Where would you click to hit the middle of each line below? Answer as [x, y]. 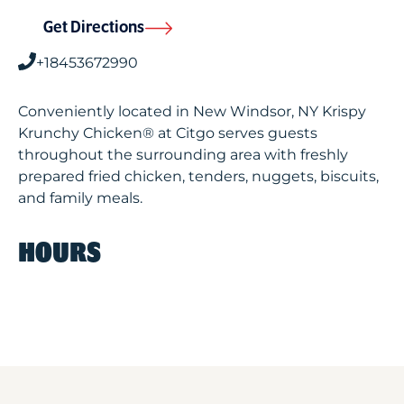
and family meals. [80, 198]
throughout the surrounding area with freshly [183, 155]
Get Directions [94, 28]
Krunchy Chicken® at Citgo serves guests [168, 133]
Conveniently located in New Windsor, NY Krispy [192, 111]
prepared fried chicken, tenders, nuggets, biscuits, [198, 176]
